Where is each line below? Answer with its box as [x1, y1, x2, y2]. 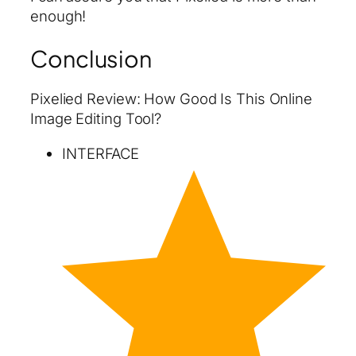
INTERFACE [62, 144, 140, 162]
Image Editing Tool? [30, 110, 162, 128]
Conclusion [30, 43, 152, 72]
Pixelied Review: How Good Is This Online [30, 90, 312, 108]
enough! [30, 7, 87, 25]
